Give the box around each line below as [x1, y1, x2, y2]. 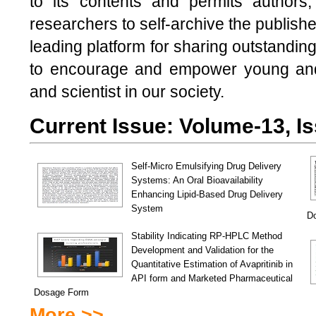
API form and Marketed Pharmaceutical [131, 273, 293, 284]
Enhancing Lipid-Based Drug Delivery [131, 189, 283, 200]
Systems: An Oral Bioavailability [131, 175, 263, 186]
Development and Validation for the [131, 245, 274, 255]
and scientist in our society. [30, 83, 224, 101]
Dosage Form [34, 287, 89, 298]
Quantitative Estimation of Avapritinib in [131, 259, 293, 269]
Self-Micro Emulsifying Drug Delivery [131, 161, 281, 171]
